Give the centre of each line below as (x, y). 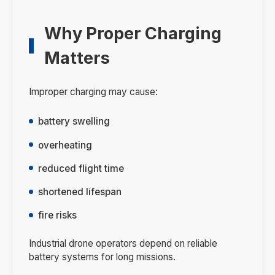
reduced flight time (81, 168)
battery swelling (74, 122)
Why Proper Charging (133, 33)
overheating (65, 145)
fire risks (58, 215)
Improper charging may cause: (93, 91)
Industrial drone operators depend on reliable (123, 244)
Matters (77, 58)
